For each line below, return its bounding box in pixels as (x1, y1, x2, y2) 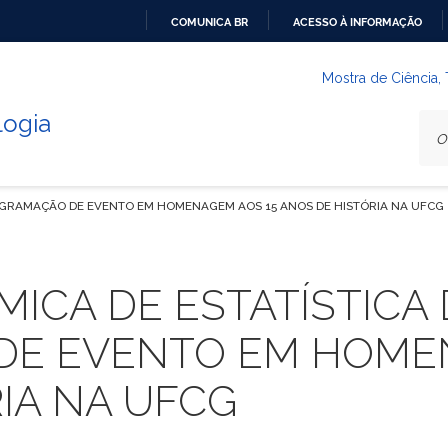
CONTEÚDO (223, 115, 286, 129)
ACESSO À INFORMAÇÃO (293, 14, 422, 29)
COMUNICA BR (171, 14, 248, 29)
